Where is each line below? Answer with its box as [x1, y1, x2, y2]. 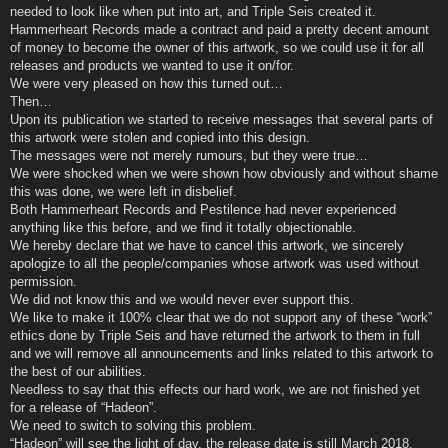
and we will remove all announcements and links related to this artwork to [10, 345, 433, 361]
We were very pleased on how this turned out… [10, 75, 283, 91]
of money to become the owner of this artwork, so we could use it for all [10, 39, 424, 55]
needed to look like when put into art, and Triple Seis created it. [10, 3, 376, 19]
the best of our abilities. [10, 363, 146, 379]
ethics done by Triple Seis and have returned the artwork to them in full [10, 327, 420, 343]
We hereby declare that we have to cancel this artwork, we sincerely [10, 237, 404, 253]
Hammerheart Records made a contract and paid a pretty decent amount [10, 21, 429, 37]
